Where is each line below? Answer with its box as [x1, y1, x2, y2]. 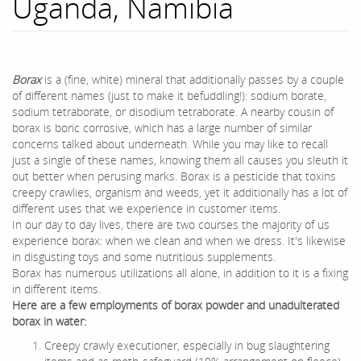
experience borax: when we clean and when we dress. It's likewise [12, 233, 346, 249]
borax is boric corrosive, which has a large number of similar [12, 120, 312, 136]
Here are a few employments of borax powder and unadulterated [12, 297, 339, 313]
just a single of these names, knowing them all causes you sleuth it [12, 152, 348, 168]
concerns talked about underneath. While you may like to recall [12, 136, 328, 152]
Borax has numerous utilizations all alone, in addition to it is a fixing [12, 265, 348, 281]
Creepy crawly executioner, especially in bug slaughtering [44, 338, 330, 354]
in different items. [12, 281, 101, 297]
